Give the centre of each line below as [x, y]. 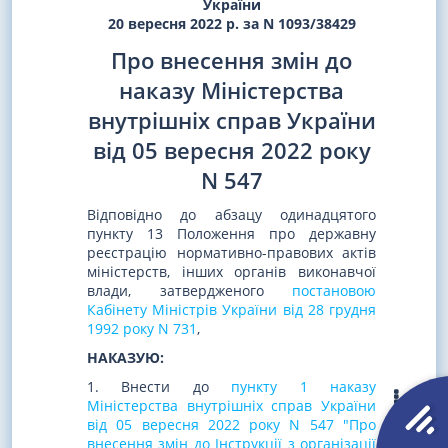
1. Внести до [159, 386]
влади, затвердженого [189, 291]
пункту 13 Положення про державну [231, 234]
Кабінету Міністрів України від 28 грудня [231, 310]
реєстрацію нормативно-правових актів [231, 253]
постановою [334, 291]
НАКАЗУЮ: [125, 358]
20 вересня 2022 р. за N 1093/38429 [231, 23]
